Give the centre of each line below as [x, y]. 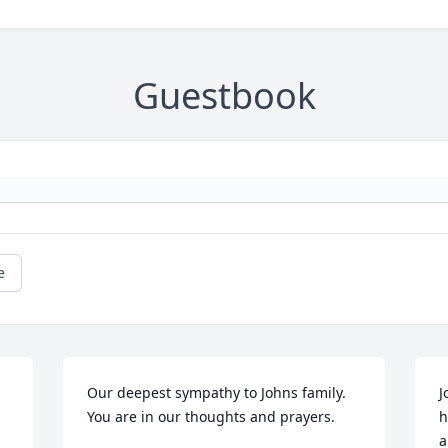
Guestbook [224, 95]
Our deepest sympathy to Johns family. [217, 392]
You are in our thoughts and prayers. [211, 416]
